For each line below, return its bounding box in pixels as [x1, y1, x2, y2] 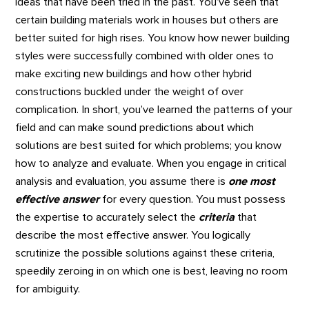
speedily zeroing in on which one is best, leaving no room [15, 266, 288, 277]
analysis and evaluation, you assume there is [15, 176, 229, 188]
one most [228, 176, 276, 188]
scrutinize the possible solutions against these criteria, [15, 248, 275, 259]
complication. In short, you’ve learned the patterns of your [15, 104, 293, 116]
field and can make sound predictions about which [15, 122, 255, 134]
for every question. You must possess [99, 194, 286, 206]
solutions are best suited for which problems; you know [15, 140, 282, 152]
